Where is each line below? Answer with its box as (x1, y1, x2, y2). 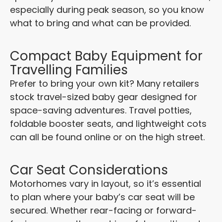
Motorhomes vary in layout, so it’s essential (10, 177, 201, 190)
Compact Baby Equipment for (10, 47, 203, 65)
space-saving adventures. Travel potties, (10, 104, 192, 117)
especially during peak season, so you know (10, 3, 204, 16)
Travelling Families (10, 61, 128, 79)
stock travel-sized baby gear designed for (10, 91, 197, 104)
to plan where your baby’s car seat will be (10, 191, 195, 204)
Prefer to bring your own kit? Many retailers (10, 77, 199, 90)
